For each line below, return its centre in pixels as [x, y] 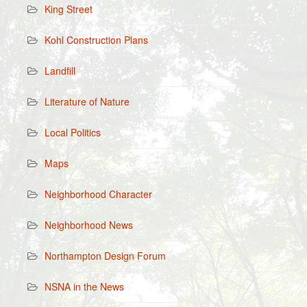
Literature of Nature [87, 101]
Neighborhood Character [98, 194]
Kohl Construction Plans [96, 39]
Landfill [60, 70]
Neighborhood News [89, 224]
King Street [69, 9]
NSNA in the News [84, 286]
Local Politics [73, 132]
